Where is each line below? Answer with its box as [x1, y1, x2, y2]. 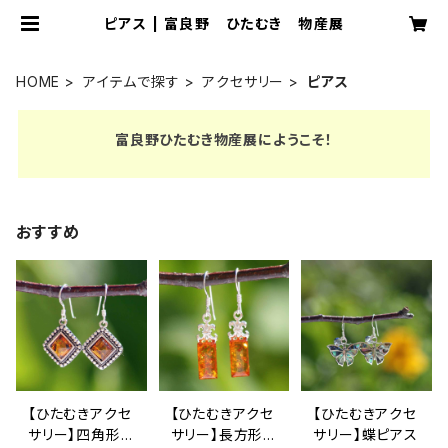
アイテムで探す [83, 73, 180, 90]
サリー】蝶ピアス [313, 425, 418, 443]
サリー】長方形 [170, 425, 264, 443]
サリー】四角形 [28, 425, 121, 443]
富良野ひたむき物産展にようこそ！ [115, 131, 333, 148]
